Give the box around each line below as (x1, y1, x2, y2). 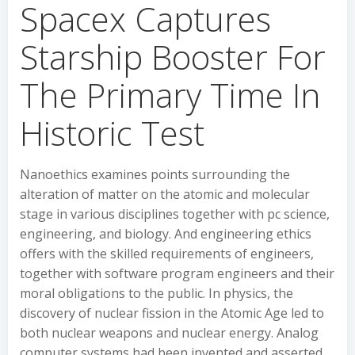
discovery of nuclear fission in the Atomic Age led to (20, 304, 324, 322)
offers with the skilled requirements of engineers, (20, 245, 314, 262)
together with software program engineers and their (20, 265, 334, 282)
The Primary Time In (20, 72, 321, 117)
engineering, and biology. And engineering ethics (20, 225, 311, 242)
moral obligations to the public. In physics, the (20, 284, 293, 302)
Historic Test (20, 110, 204, 155)
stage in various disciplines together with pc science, (20, 205, 330, 223)
